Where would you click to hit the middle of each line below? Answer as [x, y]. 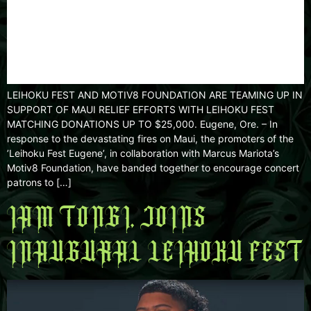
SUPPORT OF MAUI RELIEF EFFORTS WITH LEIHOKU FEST [141, 109]
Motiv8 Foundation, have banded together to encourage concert [153, 167]
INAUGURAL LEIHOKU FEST [155, 252]
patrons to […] [39, 182]
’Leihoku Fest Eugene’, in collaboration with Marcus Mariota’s [143, 153]
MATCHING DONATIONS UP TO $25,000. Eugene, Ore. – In [142, 124]
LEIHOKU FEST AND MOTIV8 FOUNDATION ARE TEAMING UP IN [155, 94]
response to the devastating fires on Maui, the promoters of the [150, 138]
